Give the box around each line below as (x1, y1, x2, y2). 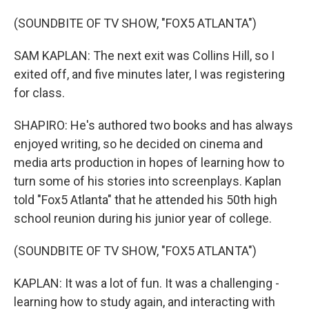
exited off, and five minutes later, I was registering (14, 67, 285, 82)
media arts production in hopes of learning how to (14, 155, 284, 170)
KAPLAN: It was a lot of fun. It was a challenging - (14, 276, 279, 291)
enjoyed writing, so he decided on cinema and (14, 137, 263, 152)
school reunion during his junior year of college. (14, 211, 272, 226)
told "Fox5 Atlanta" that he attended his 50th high (14, 192, 277, 208)
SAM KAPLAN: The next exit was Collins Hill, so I (14, 48, 275, 63)
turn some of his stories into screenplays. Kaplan (14, 174, 281, 189)
